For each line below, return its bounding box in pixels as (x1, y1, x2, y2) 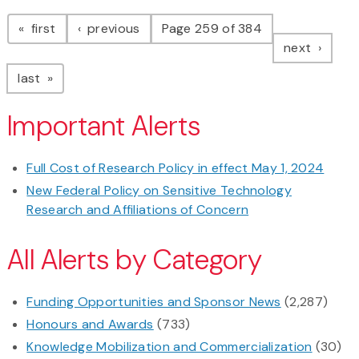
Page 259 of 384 (161, 20, 263, 38)
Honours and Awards (26, 316, 154, 333)
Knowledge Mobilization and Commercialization (26, 338, 313, 356)
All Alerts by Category (7, 242, 263, 279)
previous (83, 20, 140, 38)
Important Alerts (7, 108, 200, 145)
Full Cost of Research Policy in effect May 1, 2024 (26, 159, 325, 177)
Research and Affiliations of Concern (26, 201, 249, 219)
